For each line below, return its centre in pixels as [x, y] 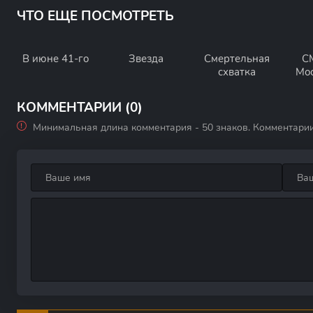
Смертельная [237, 59]
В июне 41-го [55, 59]
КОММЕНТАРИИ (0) [80, 108]
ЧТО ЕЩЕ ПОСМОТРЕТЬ [95, 16]
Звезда [146, 59]
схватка [237, 72]
